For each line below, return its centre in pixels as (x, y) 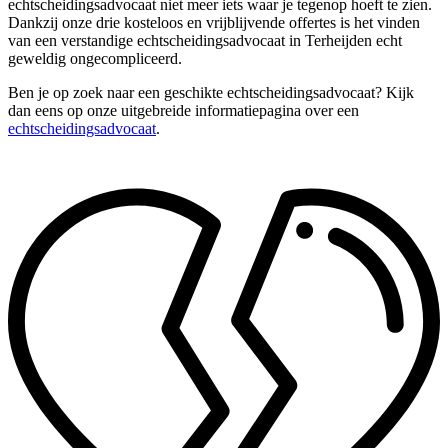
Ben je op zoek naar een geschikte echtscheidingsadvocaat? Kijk (211, 92)
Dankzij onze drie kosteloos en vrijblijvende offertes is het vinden (214, 22)
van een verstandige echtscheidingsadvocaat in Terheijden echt (205, 40)
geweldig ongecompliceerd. (95, 58)
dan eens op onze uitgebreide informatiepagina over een (183, 110)
